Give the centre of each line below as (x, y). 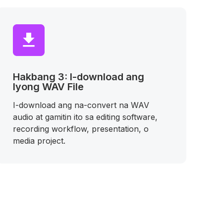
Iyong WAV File (48, 87)
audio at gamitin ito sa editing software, (85, 117)
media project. (39, 141)
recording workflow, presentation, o (81, 129)
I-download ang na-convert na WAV (81, 105)
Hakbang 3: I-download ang (79, 77)
